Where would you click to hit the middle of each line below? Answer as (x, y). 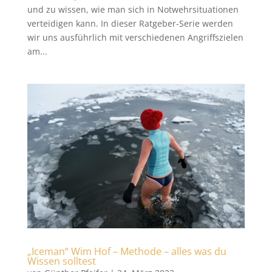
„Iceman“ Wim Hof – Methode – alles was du (127, 252)
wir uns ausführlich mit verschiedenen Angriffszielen (135, 38)
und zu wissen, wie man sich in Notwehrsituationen (133, 10)
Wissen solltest (61, 261)
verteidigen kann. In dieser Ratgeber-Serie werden (130, 24)
